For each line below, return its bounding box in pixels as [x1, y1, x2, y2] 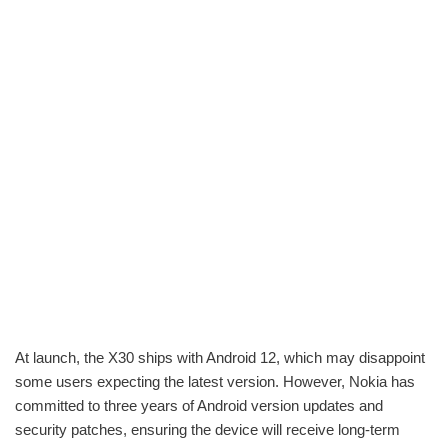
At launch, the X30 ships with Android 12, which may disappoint [15, 348, 425, 366]
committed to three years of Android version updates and [15, 396, 383, 414]
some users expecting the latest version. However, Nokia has [15, 372, 415, 390]
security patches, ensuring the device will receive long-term [15, 420, 400, 438]
